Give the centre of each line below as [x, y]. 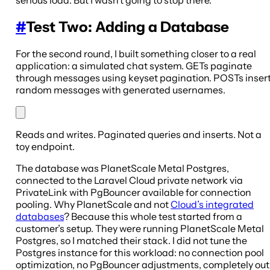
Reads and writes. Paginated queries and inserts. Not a [139, 135]
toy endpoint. [45, 147]
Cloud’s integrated [212, 205]
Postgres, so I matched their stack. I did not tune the [131, 241]
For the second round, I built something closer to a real [136, 54]
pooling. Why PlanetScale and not [93, 205]
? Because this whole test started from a [153, 217]
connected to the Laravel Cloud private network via [129, 181]
